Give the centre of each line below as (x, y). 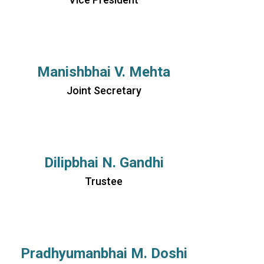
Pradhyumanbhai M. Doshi (104, 253)
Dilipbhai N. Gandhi (104, 163)
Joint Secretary (104, 90)
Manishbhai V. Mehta (104, 72)
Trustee (104, 181)
